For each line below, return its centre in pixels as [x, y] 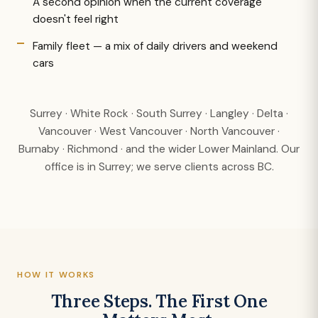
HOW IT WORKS [56, 275]
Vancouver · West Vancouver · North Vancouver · [159, 131]
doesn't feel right [76, 19]
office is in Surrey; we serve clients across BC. [159, 167]
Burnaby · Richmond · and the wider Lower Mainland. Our [159, 149]
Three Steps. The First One [159, 301]
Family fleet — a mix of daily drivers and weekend [155, 46]
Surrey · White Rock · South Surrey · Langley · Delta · [159, 114]
